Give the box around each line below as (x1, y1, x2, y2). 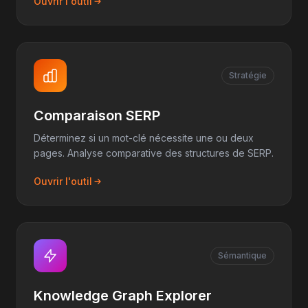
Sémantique (218, 250, 267, 261)
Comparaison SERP (34, 107, 160, 124)
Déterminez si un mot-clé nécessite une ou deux (34, 132, 254, 144)
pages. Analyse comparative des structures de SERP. (34, 147, 274, 159)
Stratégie (229, 70, 267, 80)
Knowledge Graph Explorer (34, 287, 212, 304)
